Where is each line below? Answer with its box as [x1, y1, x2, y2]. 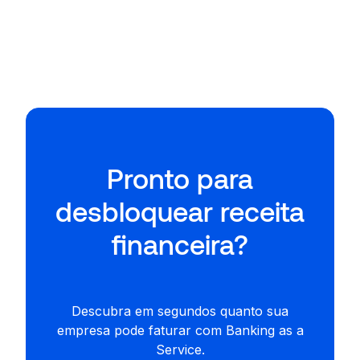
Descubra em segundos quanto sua [72, 302, 288, 319]
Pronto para [107, 162, 253, 195]
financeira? [112, 227, 248, 261]
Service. [155, 341, 205, 358]
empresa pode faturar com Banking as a [56, 321, 304, 338]
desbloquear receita [55, 194, 305, 228]
